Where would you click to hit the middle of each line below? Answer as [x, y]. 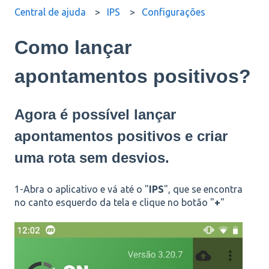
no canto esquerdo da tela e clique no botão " [114, 202]
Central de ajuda [50, 12]
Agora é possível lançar [95, 115]
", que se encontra [203, 189]
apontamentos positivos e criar [121, 136]
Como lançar [73, 47]
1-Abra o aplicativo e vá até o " [82, 189]
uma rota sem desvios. [92, 158]
